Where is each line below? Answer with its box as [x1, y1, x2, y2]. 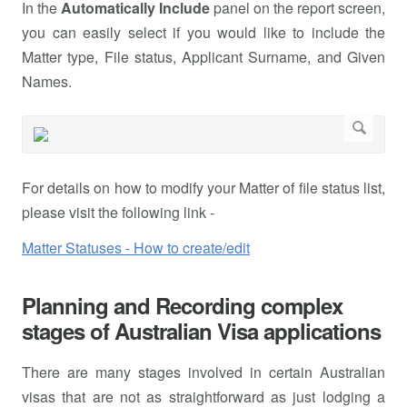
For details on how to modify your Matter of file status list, [22, 176, 385, 198]
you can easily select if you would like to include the [22, 21, 385, 43]
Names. [22, 70, 72, 92]
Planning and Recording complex [22, 289, 342, 321]
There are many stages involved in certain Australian [22, 361, 385, 382]
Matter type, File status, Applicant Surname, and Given [22, 45, 385, 67]
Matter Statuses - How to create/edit [22, 236, 250, 258]
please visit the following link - [22, 201, 214, 223]
